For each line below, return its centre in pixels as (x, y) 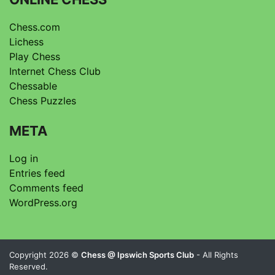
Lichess (26, 42)
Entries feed (37, 173)
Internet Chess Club (55, 72)
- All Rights (216, 255)
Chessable (33, 86)
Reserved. (29, 267)
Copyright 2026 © (45, 255)
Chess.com (35, 27)
